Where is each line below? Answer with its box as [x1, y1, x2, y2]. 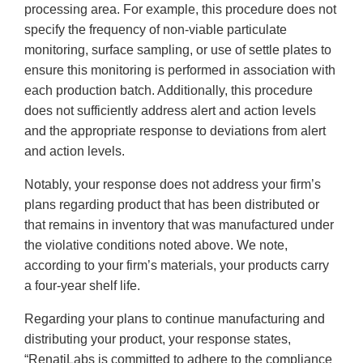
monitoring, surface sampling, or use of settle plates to [24, 43, 331, 58]
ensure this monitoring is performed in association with [24, 63, 335, 78]
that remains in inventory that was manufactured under [24, 218, 334, 233]
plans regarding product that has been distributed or [24, 198, 319, 212]
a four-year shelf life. [24, 279, 140, 293]
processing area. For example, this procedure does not [24, 2, 336, 17]
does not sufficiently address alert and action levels [24, 104, 316, 118]
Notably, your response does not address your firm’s [24, 177, 321, 192]
